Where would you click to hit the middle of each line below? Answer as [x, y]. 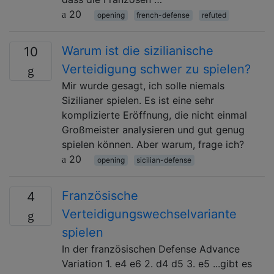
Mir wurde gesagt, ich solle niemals [143, 85]
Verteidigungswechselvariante [149, 214]
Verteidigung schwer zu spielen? [156, 69]
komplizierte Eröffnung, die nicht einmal [154, 115]
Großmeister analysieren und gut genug [153, 129]
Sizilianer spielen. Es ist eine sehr [138, 100]
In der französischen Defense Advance [151, 249]
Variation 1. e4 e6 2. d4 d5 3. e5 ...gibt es [157, 263]
